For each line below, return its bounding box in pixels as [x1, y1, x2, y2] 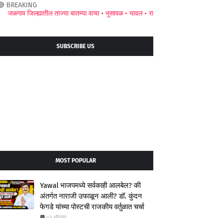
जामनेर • [171, 9, 194, 18]
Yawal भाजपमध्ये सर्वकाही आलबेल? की [40, 181, 141, 190]
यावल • [109, 9, 128, 18]
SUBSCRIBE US [56, 43, 94, 50]
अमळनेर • [145, 9, 171, 18]
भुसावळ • [85, 9, 109, 18]
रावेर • [128, 9, 145, 18]
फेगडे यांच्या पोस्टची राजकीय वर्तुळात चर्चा [40, 202, 144, 211]
